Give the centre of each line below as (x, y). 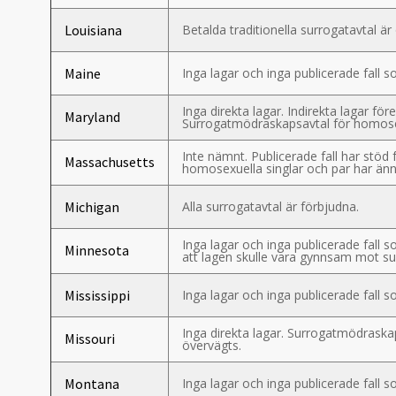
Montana (92, 384)
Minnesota (97, 250)
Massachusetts (110, 162)
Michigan (92, 207)
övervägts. (212, 345)
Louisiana (93, 30)
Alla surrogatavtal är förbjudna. (270, 206)
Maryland (92, 117)
